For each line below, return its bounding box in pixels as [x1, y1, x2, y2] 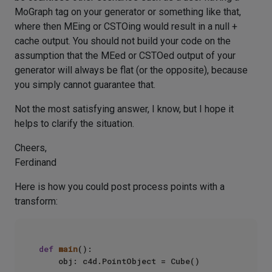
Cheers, [15, 142, 47, 154]
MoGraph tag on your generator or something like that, [15, 6, 241, 18]
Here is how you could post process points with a [15, 181, 225, 192]
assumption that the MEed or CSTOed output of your [15, 50, 236, 61]
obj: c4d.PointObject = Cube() [39, 256, 58, 267]
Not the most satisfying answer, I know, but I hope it [15, 103, 234, 115]
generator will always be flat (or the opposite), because [15, 64, 248, 76]
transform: [15, 195, 58, 207]
